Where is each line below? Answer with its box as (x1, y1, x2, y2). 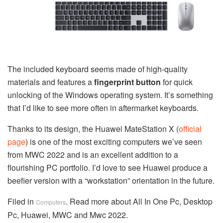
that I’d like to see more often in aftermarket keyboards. (7, 102, 199, 114)
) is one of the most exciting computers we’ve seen (25, 136, 202, 148)
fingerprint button (94, 76, 161, 88)
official (179, 123, 202, 135)
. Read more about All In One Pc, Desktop (66, 196, 213, 208)
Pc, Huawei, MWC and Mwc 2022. (7, 209, 128, 221)
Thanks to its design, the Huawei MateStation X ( (7, 123, 179, 135)
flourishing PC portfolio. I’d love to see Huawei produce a (7, 162, 208, 174)
